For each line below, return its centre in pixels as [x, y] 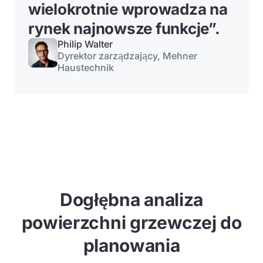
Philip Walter [85, 44]
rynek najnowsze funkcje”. [124, 28]
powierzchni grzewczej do [131, 222]
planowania [131, 245]
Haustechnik [86, 68]
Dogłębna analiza [131, 200]
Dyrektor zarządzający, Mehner [127, 56]
